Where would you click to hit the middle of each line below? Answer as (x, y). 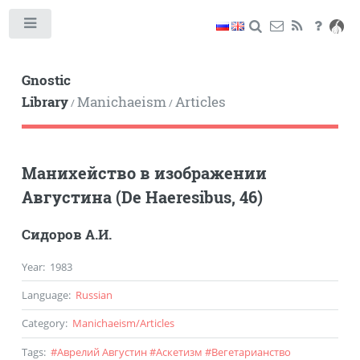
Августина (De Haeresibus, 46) (142, 196)
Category (43, 323)
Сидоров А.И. (66, 234)
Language (45, 295)
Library (45, 102)
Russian (94, 295)
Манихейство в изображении (144, 172)
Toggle (76, 27)
